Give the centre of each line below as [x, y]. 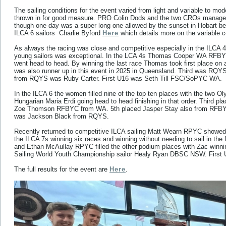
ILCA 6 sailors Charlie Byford [58, 33]
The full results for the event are [62, 169]
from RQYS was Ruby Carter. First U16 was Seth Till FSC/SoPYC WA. [118, 78]
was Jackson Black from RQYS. [62, 116]
